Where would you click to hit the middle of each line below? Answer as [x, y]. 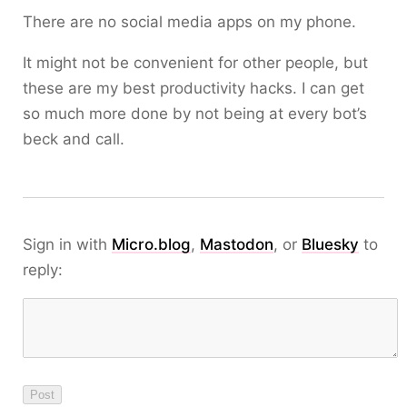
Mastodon [237, 244]
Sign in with [67, 244]
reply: [43, 270]
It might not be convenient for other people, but [195, 63]
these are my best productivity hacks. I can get [194, 88]
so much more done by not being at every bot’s [195, 114]
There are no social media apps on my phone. [189, 22]
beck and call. [74, 139]
